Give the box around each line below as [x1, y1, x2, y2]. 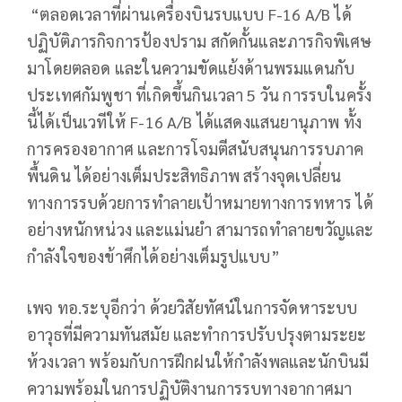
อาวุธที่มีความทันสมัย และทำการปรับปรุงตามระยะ [27, 324, 367, 345]
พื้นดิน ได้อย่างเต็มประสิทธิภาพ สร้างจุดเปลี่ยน [27, 165, 342, 187]
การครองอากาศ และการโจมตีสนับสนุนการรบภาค [27, 138, 364, 160]
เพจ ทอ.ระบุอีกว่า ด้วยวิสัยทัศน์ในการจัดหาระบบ [27, 297, 358, 319]
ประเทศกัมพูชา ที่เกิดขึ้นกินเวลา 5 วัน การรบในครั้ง [27, 84, 372, 106]
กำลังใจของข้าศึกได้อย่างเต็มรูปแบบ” [27, 246, 280, 267]
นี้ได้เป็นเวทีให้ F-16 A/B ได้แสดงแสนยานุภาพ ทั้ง [27, 111, 363, 133]
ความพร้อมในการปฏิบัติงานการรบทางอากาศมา [27, 378, 353, 399]
